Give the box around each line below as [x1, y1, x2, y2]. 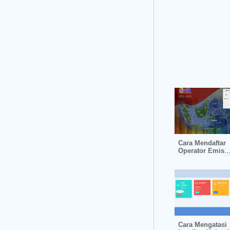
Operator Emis [178, 147, 224, 155]
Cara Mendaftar [178, 139, 226, 147]
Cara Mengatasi [178, 221, 227, 229]
